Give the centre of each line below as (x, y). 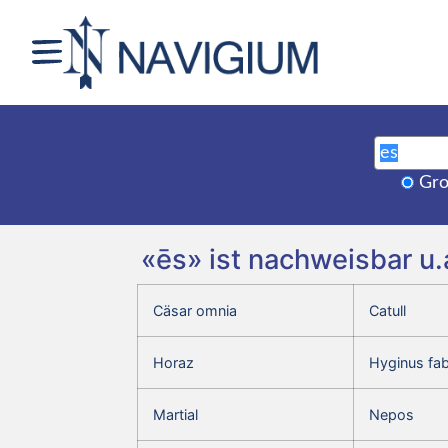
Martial (175, 414)
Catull (387, 310)
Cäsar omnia (195, 310)
